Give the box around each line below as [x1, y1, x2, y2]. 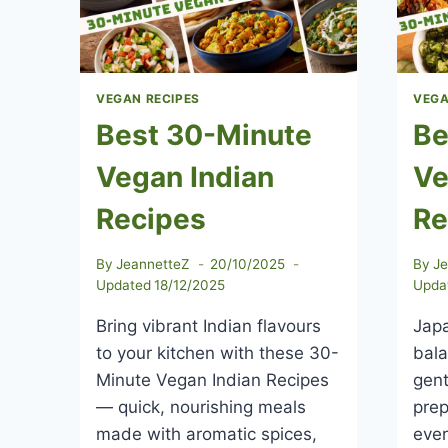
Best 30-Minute [96, 118, 312, 153]
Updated [96, 276, 151, 293]
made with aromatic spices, [96, 423, 317, 444]
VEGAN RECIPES [96, 91, 200, 107]
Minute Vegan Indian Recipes [96, 369, 329, 390]
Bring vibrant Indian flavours [96, 315, 321, 336]
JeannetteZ [116, 255, 191, 272]
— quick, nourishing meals [96, 396, 306, 417]
